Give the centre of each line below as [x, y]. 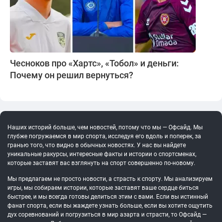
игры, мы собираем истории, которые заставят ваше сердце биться [103, 188]
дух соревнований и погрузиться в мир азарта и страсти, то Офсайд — [107, 215]
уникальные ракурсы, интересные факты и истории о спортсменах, [102, 154]
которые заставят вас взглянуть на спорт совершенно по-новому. [101, 163]
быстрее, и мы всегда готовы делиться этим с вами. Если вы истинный [108, 197]
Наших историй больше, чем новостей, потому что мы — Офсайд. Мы [105, 128]
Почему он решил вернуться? [72, 75]
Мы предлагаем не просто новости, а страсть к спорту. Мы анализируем [110, 179]
